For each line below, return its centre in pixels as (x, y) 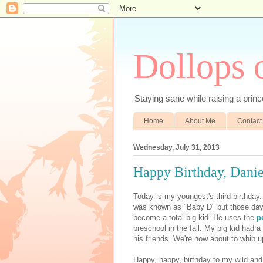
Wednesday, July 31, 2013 (176, 147)
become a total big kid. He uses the (195, 218)
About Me (200, 121)
